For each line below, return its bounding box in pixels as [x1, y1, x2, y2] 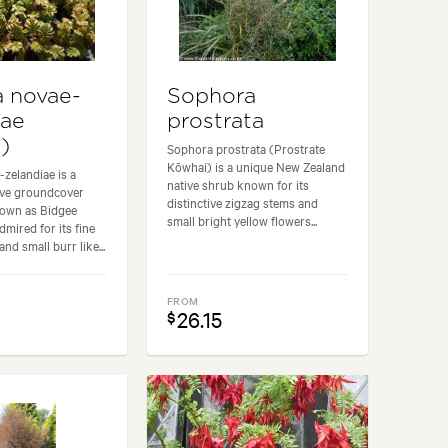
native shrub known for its [167, 174, 310, 193]
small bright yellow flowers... [167, 210, 318, 229]
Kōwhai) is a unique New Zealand [167, 156, 346, 175]
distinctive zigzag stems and [167, 192, 319, 211]
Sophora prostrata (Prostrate [167, 138, 326, 157]
